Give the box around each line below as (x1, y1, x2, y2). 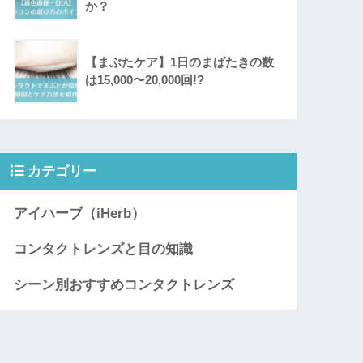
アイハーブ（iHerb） (14, 206, 146, 222)
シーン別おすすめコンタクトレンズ (14, 277, 235, 293)
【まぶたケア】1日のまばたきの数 (85, 55, 275, 70)
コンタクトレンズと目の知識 (14, 241, 194, 258)
